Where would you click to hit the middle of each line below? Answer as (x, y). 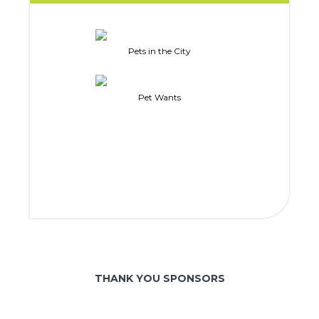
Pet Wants (159, 97)
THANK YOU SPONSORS (159, 278)
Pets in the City (159, 51)
